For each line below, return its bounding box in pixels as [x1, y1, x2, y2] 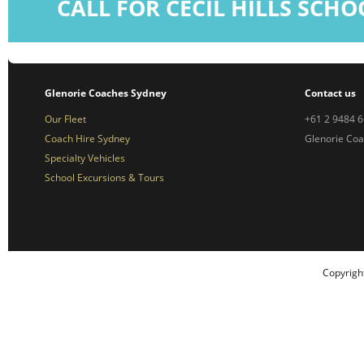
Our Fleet [45, 111, 86, 126]
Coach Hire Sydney [45, 131, 130, 145]
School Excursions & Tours [45, 170, 164, 184]
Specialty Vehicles [45, 150, 125, 165]
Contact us [305, 85, 356, 100]
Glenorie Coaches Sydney [45, 85, 167, 100]
